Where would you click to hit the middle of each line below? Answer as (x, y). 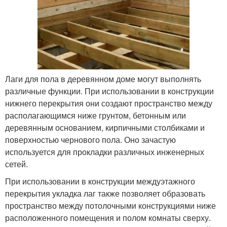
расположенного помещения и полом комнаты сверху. (108, 217)
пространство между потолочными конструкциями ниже (110, 205)
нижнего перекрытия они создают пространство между (109, 103)
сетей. (16, 164)
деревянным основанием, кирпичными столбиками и (105, 127)
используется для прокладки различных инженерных (105, 152)
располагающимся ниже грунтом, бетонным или (96, 115)
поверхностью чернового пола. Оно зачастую (90, 139)
